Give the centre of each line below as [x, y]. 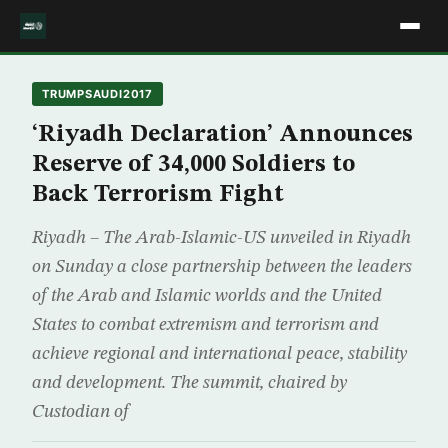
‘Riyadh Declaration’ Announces [222, 135]
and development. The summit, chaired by [189, 383]
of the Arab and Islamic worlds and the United [207, 296]
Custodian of [80, 412]
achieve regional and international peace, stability [219, 354]
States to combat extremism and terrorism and [205, 325]
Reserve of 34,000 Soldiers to [193, 165]
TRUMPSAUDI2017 [97, 94]
